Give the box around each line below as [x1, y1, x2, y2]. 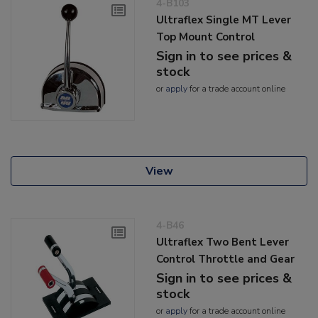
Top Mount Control [156, 30, 256, 45]
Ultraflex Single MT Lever [156, 13, 292, 28]
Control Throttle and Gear [156, 251, 295, 266]
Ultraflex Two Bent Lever [156, 234, 290, 249]
